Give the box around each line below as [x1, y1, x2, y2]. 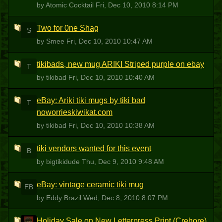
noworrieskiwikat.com [37, 108, 112, 116]
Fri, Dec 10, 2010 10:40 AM [68, 73, 155, 81]
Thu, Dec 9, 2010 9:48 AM [82, 158, 164, 166]
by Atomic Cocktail [37, 1, 96, 9]
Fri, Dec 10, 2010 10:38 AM [68, 121, 155, 129]
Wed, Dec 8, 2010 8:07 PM [83, 194, 168, 202]
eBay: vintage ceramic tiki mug [37, 180, 144, 189]
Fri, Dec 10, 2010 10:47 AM [66, 37, 153, 45]
